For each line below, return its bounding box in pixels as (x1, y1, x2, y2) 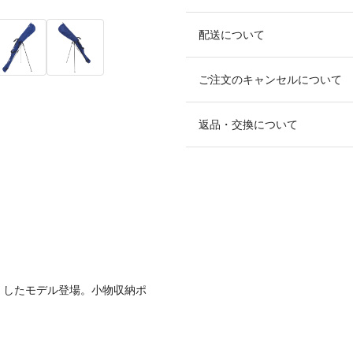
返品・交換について (199, 117, 298, 132)
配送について (199, 27, 265, 42)
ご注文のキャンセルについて (199, 72, 342, 87)
